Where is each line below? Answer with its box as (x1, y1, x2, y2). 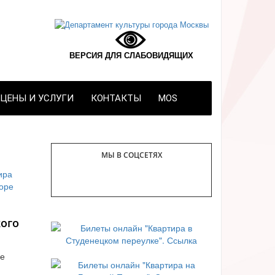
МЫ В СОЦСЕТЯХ (101, 149, 162, 160)
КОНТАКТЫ (91, 93, 141, 104)
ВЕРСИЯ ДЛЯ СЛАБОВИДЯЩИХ (69, 49, 193, 61)
